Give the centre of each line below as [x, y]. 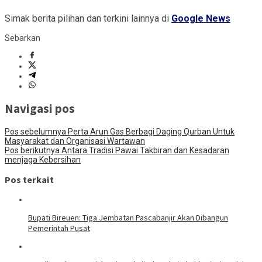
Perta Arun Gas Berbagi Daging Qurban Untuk [150, 131]
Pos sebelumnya [35, 131]
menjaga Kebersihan [43, 159]
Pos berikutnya [32, 150]
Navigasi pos [40, 109]
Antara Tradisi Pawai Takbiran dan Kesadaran [144, 150]
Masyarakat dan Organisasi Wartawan [75, 141]
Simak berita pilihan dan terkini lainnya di [88, 18]
